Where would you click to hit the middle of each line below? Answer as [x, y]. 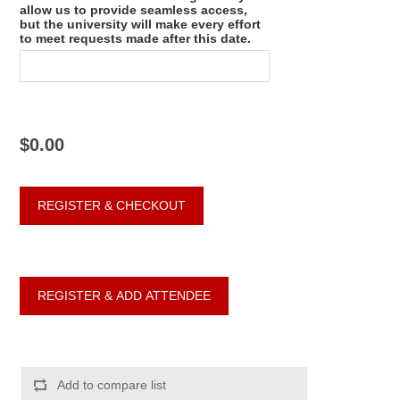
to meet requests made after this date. [136, 38]
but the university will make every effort [141, 24]
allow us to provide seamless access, [134, 9]
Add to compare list [112, 384]
